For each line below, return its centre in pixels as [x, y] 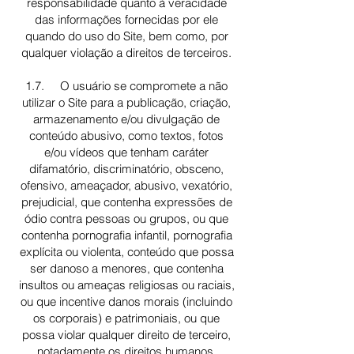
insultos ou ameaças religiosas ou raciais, [126, 285]
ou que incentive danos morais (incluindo [126, 301]
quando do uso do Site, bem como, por [126, 36]
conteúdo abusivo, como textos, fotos [126, 136]
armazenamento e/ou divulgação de [126, 119]
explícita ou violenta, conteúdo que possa [126, 252]
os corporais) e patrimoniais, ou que [126, 318]
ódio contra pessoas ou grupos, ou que [126, 218]
